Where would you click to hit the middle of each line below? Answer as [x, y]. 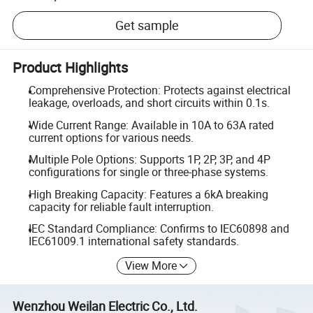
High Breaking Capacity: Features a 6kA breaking [148, 194]
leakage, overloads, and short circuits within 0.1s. [149, 103]
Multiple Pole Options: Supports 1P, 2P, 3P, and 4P [149, 160]
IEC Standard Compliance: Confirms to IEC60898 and [159, 229]
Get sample [147, 26]
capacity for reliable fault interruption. [121, 206]
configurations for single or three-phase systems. [148, 172]
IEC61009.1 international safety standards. [133, 241]
